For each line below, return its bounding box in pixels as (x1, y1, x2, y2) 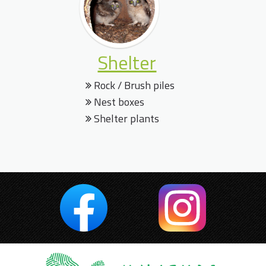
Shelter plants (91, 110, 159, 126)
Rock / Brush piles (91, 77, 175, 93)
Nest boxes (91, 94, 144, 110)
